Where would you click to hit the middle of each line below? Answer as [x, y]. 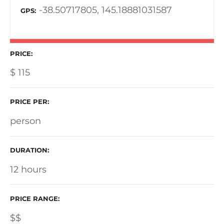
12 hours [28, 169]
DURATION [29, 150]
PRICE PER [29, 102]
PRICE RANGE [34, 198]
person [25, 121]
